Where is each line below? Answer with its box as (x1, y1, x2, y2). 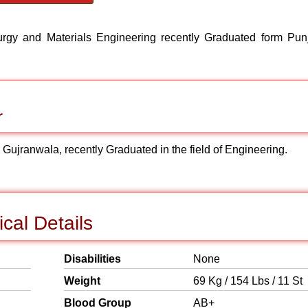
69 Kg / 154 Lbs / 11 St (193, 275, 302, 287)
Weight (64, 275, 100, 287)
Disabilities (64, 253, 121, 265)
